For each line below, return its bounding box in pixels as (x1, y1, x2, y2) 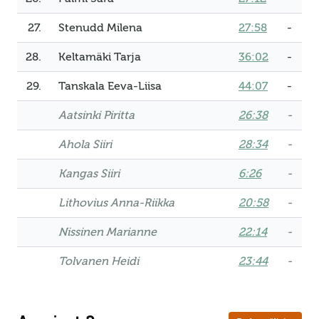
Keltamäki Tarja (58, 51, 141, 63)
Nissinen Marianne (58, 226, 157, 239)
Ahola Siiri (58, 138, 112, 151)
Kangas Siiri (58, 167, 120, 180)
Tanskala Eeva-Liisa (58, 80, 162, 93)
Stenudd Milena (58, 21, 142, 34)
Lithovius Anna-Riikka (58, 197, 174, 209)
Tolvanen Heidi (58, 255, 139, 268)
